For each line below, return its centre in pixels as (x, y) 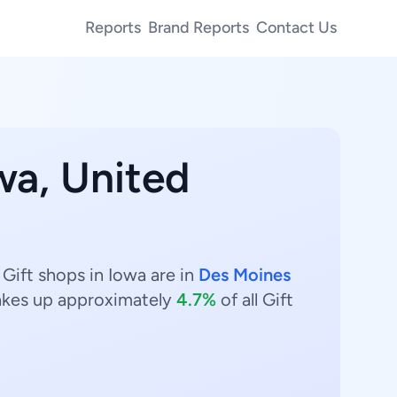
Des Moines (245, 275)
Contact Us (296, 27)
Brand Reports (198, 27)
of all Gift (255, 300)
